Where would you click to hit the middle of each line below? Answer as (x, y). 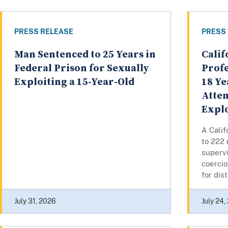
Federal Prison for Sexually (81, 68)
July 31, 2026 (35, 201)
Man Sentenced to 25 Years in (85, 54)
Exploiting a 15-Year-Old (74, 82)
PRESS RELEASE (44, 31)
